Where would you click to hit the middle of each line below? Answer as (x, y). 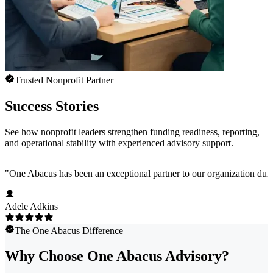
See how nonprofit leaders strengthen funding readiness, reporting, (132, 132)
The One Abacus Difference (69, 230)
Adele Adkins (31, 206)
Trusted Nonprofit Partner (64, 80)
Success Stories (52, 106)
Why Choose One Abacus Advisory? (117, 256)
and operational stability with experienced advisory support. (119, 143)
